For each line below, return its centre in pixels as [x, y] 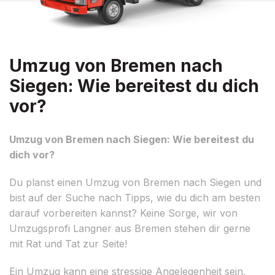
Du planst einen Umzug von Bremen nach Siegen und [135, 182]
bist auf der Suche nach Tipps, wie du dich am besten [135, 197]
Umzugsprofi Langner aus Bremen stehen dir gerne [130, 228]
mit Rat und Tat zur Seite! [68, 243]
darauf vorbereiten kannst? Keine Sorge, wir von [123, 213]
